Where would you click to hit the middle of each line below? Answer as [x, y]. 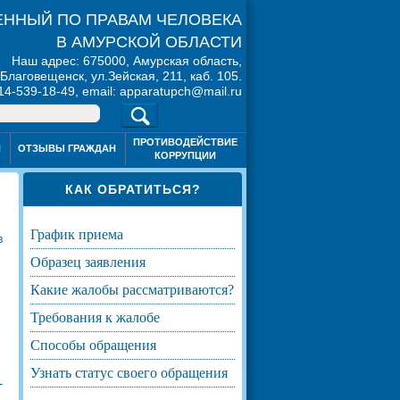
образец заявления [93, 262]
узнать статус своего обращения [133, 372]
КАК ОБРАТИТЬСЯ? [133, 189]
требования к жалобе [99, 317]
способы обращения [98, 345]
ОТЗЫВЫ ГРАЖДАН [67, 148]
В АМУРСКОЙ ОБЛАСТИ [149, 42]
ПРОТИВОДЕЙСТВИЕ [185, 142]
